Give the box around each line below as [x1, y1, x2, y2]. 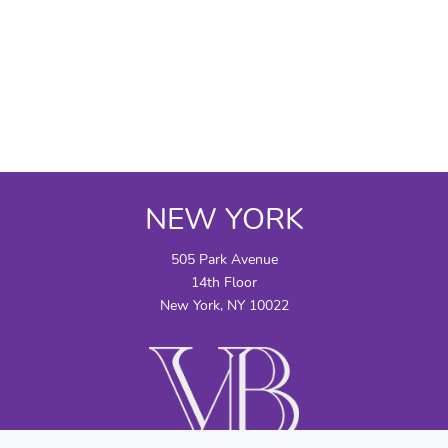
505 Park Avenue [170, 249, 278, 269]
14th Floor [191, 272, 257, 292]
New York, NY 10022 [159, 295, 289, 315]
